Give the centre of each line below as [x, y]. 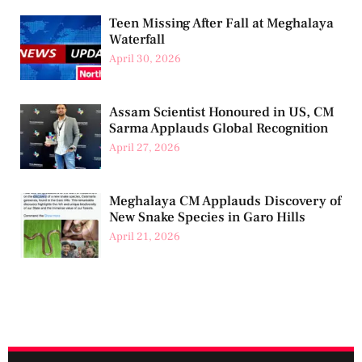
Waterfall [137, 40]
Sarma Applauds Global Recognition [219, 129]
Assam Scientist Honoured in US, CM [222, 113]
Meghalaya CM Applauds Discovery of [225, 202]
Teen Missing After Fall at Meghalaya [221, 24]
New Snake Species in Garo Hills [207, 218]
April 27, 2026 [145, 148]
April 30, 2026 [145, 59]
